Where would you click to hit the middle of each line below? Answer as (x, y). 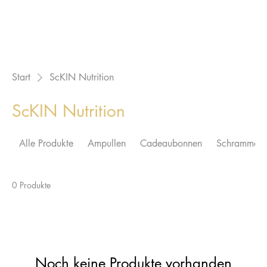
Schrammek (240, 144)
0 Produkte (31, 185)
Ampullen (107, 144)
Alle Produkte (46, 144)
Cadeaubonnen (171, 144)
